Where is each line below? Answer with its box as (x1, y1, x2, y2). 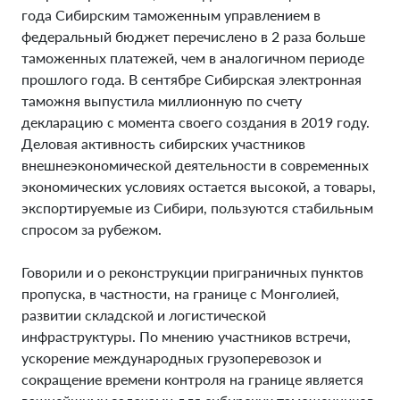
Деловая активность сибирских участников (21, 135, 305, 152)
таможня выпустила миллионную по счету (21, 92, 302, 109)
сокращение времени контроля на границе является (21, 371, 363, 387)
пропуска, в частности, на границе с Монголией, (21, 285, 339, 302)
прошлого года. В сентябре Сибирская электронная (21, 71, 362, 87)
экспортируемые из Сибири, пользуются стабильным (21, 199, 373, 216)
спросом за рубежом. (21, 221, 162, 237)
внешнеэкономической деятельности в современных (21, 156, 369, 173)
